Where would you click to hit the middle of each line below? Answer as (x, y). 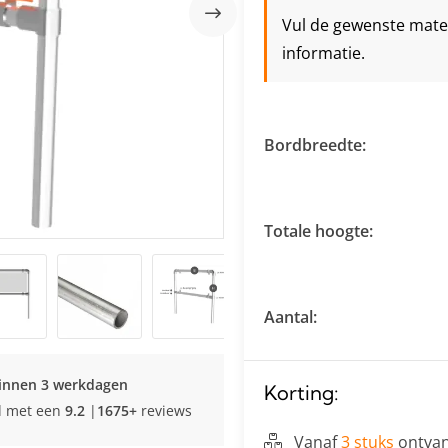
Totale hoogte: (318, 231)
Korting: (301, 392)
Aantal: (290, 317)
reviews (164, 410)
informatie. (323, 53)
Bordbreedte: (315, 145)
